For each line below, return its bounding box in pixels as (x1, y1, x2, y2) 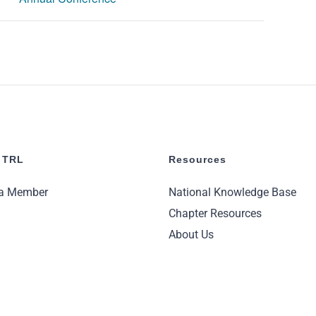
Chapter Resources (168, 206, 262, 220)
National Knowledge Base (168, 185, 296, 199)
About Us (168, 227, 214, 241)
